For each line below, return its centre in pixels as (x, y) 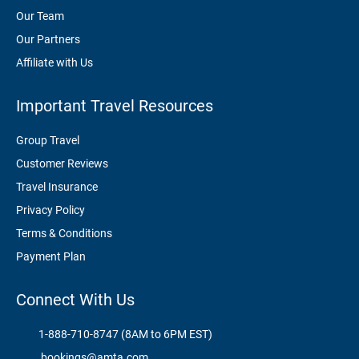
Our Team (40, 16)
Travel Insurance (57, 187)
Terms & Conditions (64, 234)
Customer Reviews (62, 164)
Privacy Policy (50, 210)
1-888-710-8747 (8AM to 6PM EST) (125, 335)
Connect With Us (75, 300)
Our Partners (48, 40)
